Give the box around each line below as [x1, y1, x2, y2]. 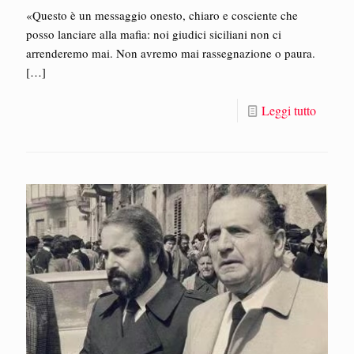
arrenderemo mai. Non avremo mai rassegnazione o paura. [26, 45, 315, 62]
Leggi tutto [262, 102, 316, 119]
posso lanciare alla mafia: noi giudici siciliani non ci [26, 26, 281, 43]
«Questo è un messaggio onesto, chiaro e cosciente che [26, 7, 298, 24]
